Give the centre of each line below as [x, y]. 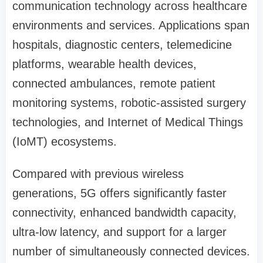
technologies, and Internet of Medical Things [128, 122]
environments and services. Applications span [131, 25]
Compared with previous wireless [98, 174]
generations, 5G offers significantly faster [119, 193]
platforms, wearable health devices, [104, 64]
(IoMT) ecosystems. [65, 141]
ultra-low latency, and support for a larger [119, 232]
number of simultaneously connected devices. [131, 251]
